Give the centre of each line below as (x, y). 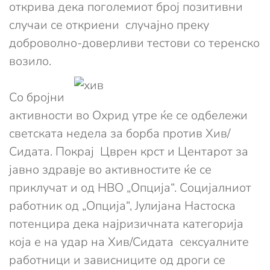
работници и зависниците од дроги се (117, 260)
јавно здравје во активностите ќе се (110, 170)
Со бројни (37, 98)
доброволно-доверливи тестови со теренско (134, 43)
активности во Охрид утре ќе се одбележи (128, 116)
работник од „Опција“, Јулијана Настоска (124, 206)
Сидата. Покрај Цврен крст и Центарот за (129, 152)
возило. (30, 61)
